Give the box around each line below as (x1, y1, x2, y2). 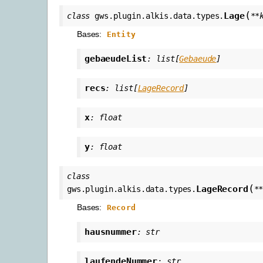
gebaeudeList (85, 53, 147, 65)
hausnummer (85, 227, 137, 238)
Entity (107, 30, 136, 39)
